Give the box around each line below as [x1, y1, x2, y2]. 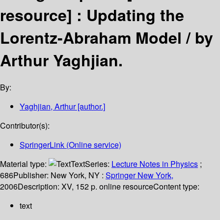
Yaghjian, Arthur [20, 101, 76, 112]
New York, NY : [51, 169, 104, 181]
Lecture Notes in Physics [111, 158, 198, 170]
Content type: [153, 181, 199, 192]
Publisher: [13, 169, 51, 181]
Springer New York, [106, 169, 173, 181]
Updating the [86, 3, 184, 26]
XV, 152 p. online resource [61, 181, 153, 192]
